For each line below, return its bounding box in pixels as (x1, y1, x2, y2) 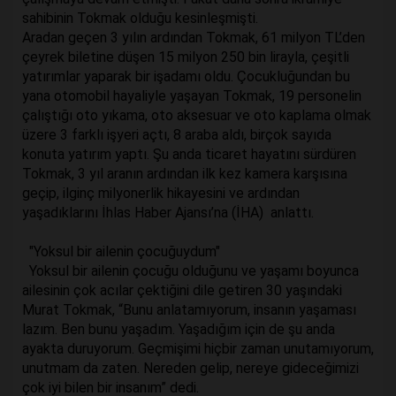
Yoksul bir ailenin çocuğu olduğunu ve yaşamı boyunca (22, 263, 359, 279)
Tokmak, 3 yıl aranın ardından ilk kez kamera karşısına (22, 165, 347, 182)
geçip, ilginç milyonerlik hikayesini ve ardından (22, 185, 300, 202)
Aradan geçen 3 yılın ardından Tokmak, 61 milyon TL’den (22, 29, 365, 46)
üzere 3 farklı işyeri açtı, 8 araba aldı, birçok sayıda (22, 126, 331, 143)
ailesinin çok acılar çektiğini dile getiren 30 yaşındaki (22, 282, 342, 299)
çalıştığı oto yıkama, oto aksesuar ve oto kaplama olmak (22, 107, 371, 124)
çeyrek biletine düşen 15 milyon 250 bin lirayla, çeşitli (22, 49, 349, 65)
